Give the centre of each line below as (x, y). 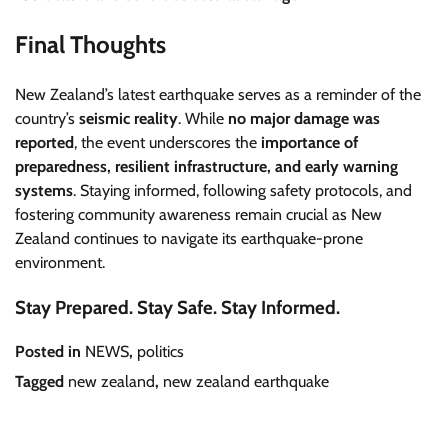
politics (160, 352)
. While (203, 118)
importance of (309, 142)
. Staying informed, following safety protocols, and (242, 190)
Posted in (50, 352)
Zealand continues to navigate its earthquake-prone (189, 238)
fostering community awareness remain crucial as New (198, 214)
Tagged (41, 382)
